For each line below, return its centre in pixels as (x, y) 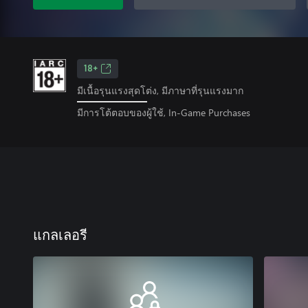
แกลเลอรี (60, 235)
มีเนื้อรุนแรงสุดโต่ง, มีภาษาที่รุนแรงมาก (160, 90)
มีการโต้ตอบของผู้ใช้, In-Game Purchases (164, 112)
